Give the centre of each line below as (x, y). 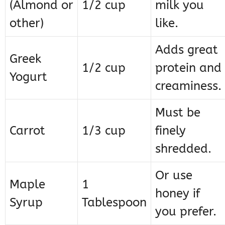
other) (27, 23)
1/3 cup (104, 131)
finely (171, 131)
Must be (178, 113)
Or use (174, 176)
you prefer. (186, 212)
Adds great (187, 50)
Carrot (27, 131)
